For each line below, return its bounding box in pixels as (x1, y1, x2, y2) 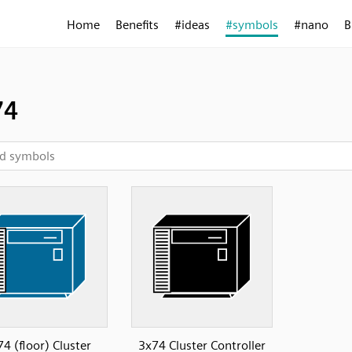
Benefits (115, 17, 159, 32)
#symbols (225, 17, 278, 32)
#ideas (174, 17, 210, 32)
